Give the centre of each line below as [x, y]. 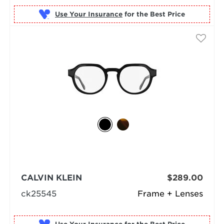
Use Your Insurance [88, 14]
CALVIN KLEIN [51, 178]
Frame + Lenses [170, 194]
